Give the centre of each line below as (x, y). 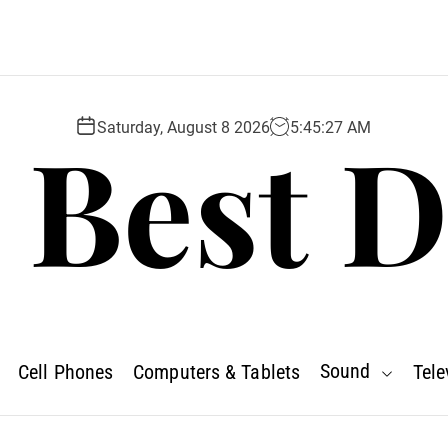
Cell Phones (66, 371)
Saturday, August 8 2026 (183, 127)
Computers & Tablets (217, 371)
